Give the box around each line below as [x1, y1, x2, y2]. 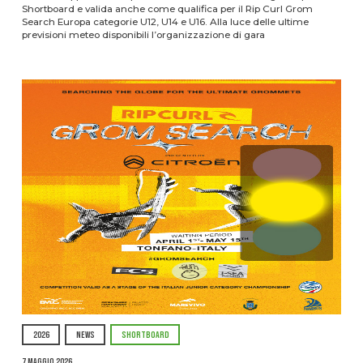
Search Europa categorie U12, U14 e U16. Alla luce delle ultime [21, 16, 309, 28]
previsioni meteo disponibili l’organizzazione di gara [21, 29, 265, 41]
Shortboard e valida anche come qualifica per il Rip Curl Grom [21, 3, 313, 15]
